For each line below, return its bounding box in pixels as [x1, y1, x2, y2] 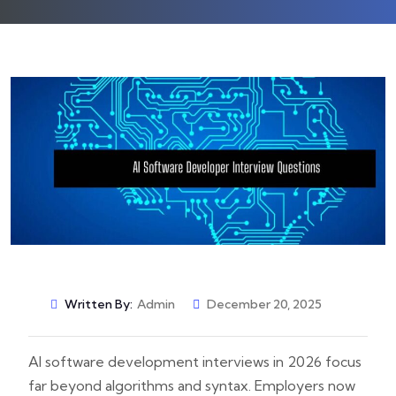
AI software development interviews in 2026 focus [28, 352, 362, 370]
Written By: [65, 295, 133, 312]
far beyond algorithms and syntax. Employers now [28, 376, 355, 394]
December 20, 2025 [207, 295, 322, 312]
